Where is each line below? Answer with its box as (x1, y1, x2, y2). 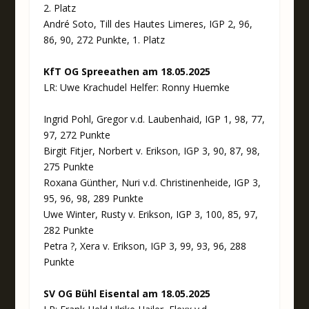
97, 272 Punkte (43, 128, 110, 141)
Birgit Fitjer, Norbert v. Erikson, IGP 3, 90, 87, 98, (43, 143, 260, 157)
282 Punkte (43, 223, 94, 237)
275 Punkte (43, 159, 94, 173)
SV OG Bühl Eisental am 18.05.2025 (43, 286, 210, 300)
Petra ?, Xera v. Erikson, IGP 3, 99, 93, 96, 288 (43, 239, 246, 252)
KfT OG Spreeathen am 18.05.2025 (43, 64, 210, 78)
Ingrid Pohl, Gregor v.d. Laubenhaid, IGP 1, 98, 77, (43, 112, 265, 126)
